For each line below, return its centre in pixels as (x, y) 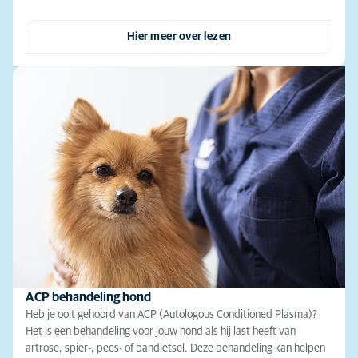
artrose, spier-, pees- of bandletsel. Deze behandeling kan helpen (175, 349)
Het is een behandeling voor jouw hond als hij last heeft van (161, 332)
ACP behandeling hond (88, 298)
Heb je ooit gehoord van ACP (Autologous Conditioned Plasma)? (171, 315)
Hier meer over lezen (179, 36)
